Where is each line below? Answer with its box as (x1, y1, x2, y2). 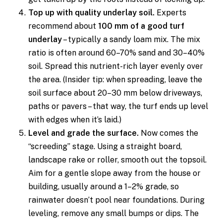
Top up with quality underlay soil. (28, 8, 155, 17)
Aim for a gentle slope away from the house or (28, 168, 201, 178)
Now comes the (138, 128, 198, 138)
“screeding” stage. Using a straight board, (28, 142, 182, 151)
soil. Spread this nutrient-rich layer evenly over (28, 61, 203, 71)
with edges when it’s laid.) (28, 115, 121, 124)
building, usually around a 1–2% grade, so (28, 182, 179, 191)
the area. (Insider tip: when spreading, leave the (28, 75, 202, 84)
